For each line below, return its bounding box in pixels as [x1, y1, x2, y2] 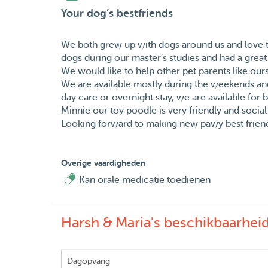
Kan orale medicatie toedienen [79, 175, 211, 186]
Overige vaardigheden [61, 158, 145, 168]
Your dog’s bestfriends [61, 7, 173, 20]
